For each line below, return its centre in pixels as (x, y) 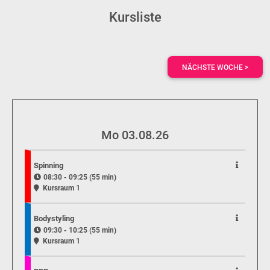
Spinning (49, 165)
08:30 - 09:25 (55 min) (80, 177)
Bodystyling (54, 218)
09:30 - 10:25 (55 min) (80, 230)
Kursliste (135, 17)
